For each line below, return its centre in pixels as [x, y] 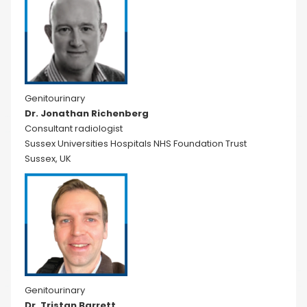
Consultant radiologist [74, 128]
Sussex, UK [48, 159]
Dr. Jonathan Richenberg [87, 113]
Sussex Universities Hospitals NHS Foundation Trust [136, 144]
